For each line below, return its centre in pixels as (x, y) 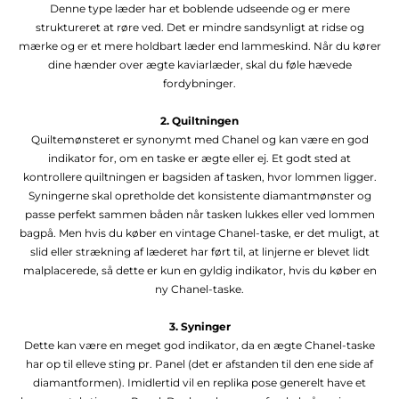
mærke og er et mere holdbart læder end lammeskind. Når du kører (199, 45)
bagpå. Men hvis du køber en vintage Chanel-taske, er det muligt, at (199, 232)
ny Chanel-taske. (199, 289)
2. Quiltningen (199, 120)
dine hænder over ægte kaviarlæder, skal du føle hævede (199, 64)
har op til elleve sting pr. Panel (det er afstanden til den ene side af (199, 363)
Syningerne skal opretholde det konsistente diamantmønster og (199, 195)
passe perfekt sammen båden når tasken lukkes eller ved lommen (199, 214)
